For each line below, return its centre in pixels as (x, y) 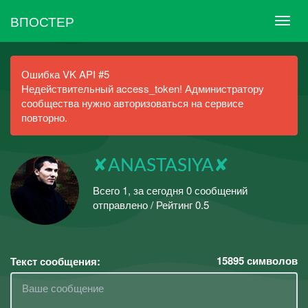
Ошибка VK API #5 (65, 74)
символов (271, 261)
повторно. (44, 117)
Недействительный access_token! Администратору (143, 88)
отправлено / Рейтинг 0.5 (151, 204)
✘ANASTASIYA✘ (161, 166)
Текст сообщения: (55, 261)
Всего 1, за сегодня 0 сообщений (170, 190)
